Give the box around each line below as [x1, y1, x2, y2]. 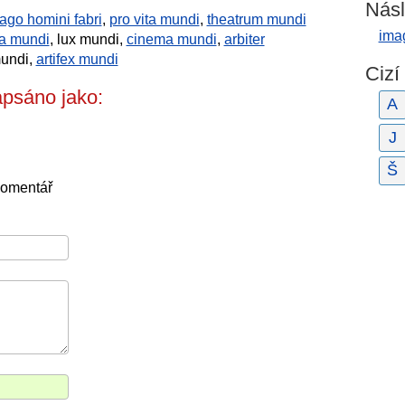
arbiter [223, 32, 265, 47]
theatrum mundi [206, 12, 306, 27]
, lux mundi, [49, 32, 127, 47]
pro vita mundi [108, 12, 200, 27]
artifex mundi [35, 52, 118, 67]
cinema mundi [126, 32, 217, 47]
